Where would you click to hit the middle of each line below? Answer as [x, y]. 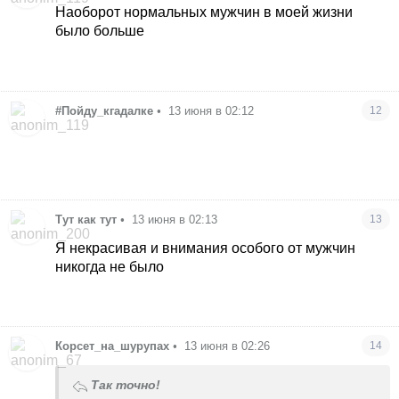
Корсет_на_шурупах [113, 346]
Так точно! [126, 386]
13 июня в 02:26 [228, 346]
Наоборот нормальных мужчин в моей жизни [204, 12]
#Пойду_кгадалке [105, 111]
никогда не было [110, 266]
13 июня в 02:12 [212, 111]
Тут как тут [86, 219]
